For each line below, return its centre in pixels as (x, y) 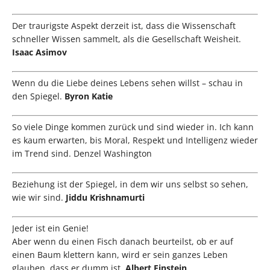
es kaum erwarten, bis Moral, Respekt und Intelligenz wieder (135, 140)
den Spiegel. (38, 96)
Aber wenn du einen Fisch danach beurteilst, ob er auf (123, 242)
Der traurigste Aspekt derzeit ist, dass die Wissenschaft (124, 26)
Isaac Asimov (39, 52)
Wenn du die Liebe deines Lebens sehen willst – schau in (127, 83)
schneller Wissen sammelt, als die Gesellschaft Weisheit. (127, 39)
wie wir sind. (39, 198)
